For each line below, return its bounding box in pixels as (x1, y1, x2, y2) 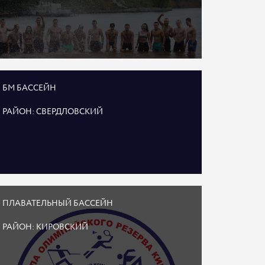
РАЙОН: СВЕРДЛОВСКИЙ (2, 106, 104, 118)
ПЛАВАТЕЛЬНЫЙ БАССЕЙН (2, 198, 114, 209)
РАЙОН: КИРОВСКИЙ (2, 221, 89, 233)
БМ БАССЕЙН (2, 82, 57, 94)
